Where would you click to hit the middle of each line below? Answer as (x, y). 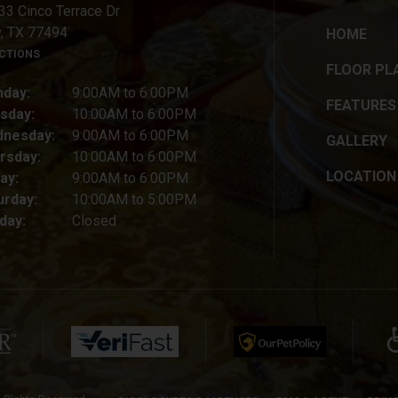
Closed (94, 221)
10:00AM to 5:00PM (134, 199)
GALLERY (356, 141)
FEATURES (361, 105)
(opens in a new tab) (87, 338)
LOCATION (361, 176)
